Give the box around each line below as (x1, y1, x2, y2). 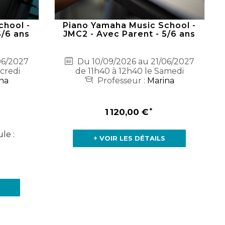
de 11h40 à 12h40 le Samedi (75, 66, 184, 76)
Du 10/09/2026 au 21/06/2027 (75, 57, 194, 67)
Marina (147, 76, 174, 86)
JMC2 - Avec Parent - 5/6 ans (63, 29, 196, 39)
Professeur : (95, 76, 147, 86)
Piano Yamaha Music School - (63, 21, 196, 31)
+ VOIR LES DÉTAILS (93, 134, 166, 143)
